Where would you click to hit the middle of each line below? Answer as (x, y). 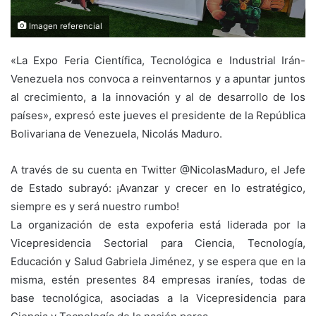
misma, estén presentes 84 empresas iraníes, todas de (158, 280)
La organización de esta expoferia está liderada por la (158, 225)
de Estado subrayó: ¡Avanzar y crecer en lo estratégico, (158, 188)
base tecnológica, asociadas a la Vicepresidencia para (158, 298)
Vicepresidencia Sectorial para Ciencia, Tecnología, (158, 243)
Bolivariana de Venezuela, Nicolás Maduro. (116, 134)
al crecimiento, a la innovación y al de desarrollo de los (158, 97)
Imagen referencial (65, 26)
